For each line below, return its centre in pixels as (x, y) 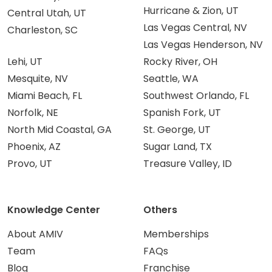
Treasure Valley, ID (188, 164)
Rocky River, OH (180, 62)
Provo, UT (30, 164)
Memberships (176, 234)
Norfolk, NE (33, 113)
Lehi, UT (25, 62)
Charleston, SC (42, 30)
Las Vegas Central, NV (195, 28)
